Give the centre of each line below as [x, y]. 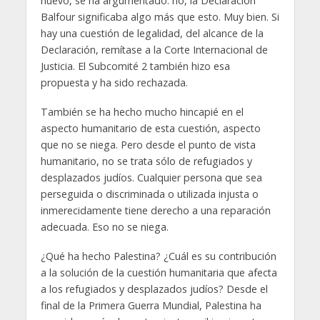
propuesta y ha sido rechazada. [115, 83]
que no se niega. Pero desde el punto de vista [148, 145]
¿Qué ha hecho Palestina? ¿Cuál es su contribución [158, 256]
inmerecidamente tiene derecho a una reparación [155, 211]
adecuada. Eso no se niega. [104, 227]
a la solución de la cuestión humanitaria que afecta [159, 273]
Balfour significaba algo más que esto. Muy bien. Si [160, 17]
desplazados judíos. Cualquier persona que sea [151, 178]
